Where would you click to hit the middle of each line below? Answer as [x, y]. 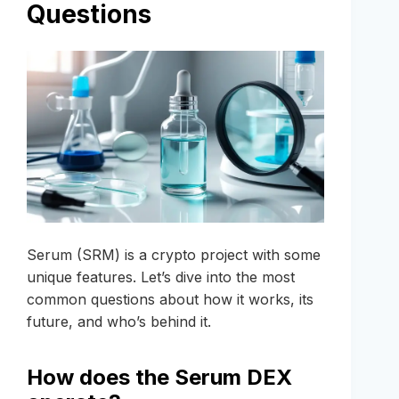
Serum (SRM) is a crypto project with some [174, 255]
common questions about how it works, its [170, 300]
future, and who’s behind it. [119, 322]
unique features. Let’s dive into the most [161, 277]
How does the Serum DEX [159, 378]
